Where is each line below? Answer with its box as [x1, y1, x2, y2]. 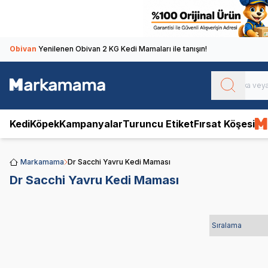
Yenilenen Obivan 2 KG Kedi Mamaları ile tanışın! [38, 44, 207, 53]
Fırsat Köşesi [194, 117, 255, 130]
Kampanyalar [59, 117, 123, 130]
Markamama [20, 157, 64, 166]
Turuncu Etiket [123, 117, 194, 130]
